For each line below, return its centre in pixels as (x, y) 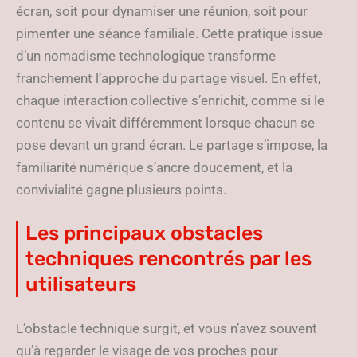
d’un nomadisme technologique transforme (146, 56)
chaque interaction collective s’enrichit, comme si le (170, 100)
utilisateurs (81, 284)
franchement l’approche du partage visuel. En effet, (168, 78)
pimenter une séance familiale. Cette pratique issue (169, 33)
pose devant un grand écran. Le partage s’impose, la (172, 145)
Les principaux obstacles (144, 233)
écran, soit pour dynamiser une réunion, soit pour (162, 11)
